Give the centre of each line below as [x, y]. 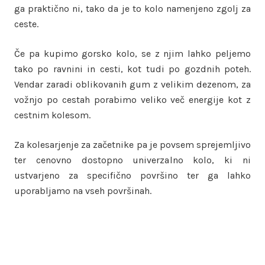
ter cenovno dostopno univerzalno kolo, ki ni [132, 160]
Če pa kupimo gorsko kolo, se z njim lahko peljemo [132, 53]
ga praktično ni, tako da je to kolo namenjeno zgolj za [132, 8]
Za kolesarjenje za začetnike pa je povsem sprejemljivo [132, 144]
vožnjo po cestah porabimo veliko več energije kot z [132, 99]
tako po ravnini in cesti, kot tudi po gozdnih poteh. [132, 69]
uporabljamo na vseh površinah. [84, 190]
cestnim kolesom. [54, 115]
